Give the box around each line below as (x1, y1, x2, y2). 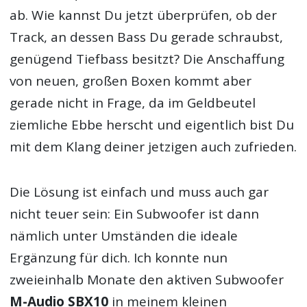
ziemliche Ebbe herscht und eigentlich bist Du (10, 116, 295, 134)
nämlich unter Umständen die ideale (10, 227, 238, 245)
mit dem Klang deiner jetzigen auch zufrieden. (10, 138, 297, 156)
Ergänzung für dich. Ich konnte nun (10, 249, 228, 267)
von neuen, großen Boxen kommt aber (10, 72, 252, 90)
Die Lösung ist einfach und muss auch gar (10, 183, 269, 201)
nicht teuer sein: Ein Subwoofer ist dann (10, 205, 260, 223)
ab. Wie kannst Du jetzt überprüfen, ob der (10, 6, 278, 25)
